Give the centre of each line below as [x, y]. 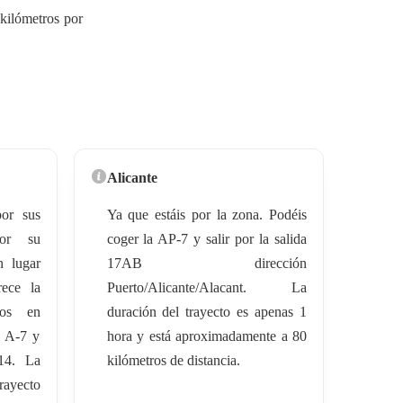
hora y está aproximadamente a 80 [206, 336]
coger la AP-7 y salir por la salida [206, 238]
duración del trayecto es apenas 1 [206, 311]
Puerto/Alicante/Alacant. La [206, 287]
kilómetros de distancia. [173, 360]
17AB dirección [206, 263]
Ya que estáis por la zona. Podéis [206, 214]
